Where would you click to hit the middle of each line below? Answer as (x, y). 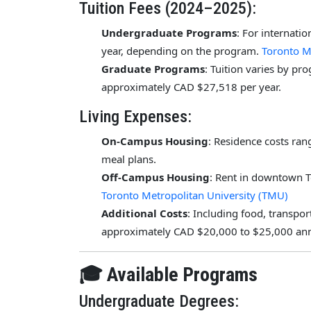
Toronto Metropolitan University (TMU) (195, 195)
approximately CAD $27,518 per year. (193, 86)
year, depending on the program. (182, 50)
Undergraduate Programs (169, 32)
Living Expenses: (135, 116)
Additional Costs (144, 213)
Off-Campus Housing (155, 177)
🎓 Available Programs (168, 274)
